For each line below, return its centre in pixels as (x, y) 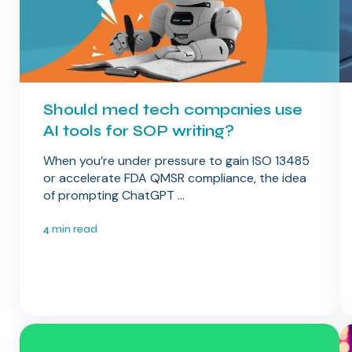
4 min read (70, 229)
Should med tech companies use (172, 110)
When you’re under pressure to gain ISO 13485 (176, 161)
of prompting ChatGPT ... (114, 196)
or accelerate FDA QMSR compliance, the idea (174, 178)
